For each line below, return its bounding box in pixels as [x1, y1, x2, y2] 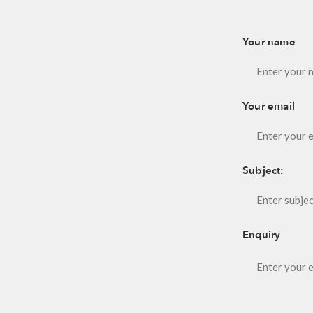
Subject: [242, 163, 284, 177]
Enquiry [242, 228, 281, 242]
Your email [242, 99, 295, 113]
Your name [242, 35, 296, 49]
